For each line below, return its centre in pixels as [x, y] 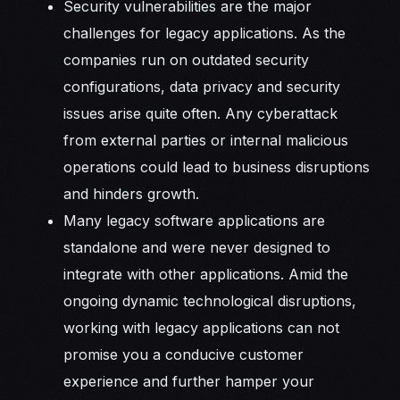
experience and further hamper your [189, 381]
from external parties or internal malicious [206, 140]
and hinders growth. [134, 193]
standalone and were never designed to [197, 247]
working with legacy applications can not [202, 327]
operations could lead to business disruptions [217, 167]
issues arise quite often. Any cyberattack [201, 113]
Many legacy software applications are [195, 220]
